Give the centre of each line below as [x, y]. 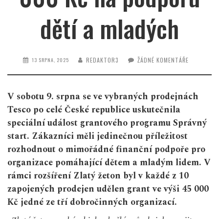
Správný [190, 123]
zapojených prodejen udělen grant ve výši [93, 189]
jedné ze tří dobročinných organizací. [99, 202]
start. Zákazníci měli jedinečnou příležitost [98, 136]
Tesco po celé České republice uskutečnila [94, 110]
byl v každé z [150, 176]
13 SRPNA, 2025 [50, 60]
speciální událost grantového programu [89, 123]
